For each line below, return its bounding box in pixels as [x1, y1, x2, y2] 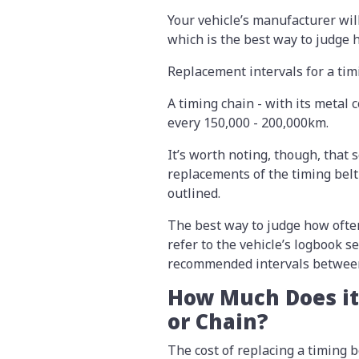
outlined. [167, 184, 224, 203]
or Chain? [167, 308, 273, 337]
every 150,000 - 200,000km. [167, 114, 332, 132]
